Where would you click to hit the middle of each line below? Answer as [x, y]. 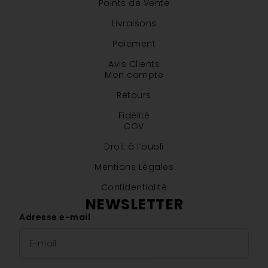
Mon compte [134, 75]
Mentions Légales [134, 167]
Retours [134, 95]
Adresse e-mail [55, 217]
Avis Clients [134, 64]
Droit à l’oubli [134, 147]
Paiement [134, 44]
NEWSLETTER [134, 205]
